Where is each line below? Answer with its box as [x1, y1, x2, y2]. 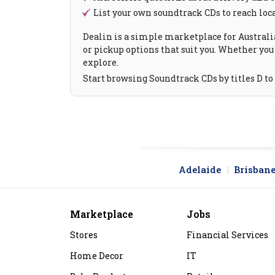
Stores [70, 229, 98, 241]
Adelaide [179, 163, 221, 176]
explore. [83, 56, 118, 69]
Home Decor [70, 250, 123, 262]
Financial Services [187, 229, 268, 241]
